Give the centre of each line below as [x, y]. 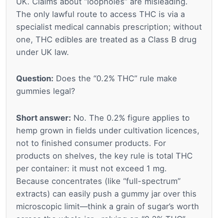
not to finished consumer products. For [91, 143]
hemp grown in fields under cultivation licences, [108, 131]
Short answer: [44, 118]
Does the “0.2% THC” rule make [115, 79]
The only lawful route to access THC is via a [100, 14]
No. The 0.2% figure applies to [130, 118]
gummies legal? [45, 91]
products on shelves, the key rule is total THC [104, 156]
